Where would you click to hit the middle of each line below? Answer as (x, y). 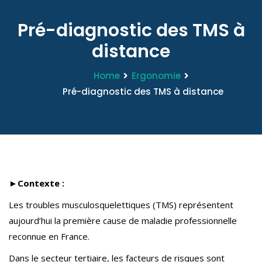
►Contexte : (37, 183)
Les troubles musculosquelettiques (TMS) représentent (121, 205)
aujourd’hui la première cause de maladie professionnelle (123, 220)
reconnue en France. (49, 236)
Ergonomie (156, 76)
